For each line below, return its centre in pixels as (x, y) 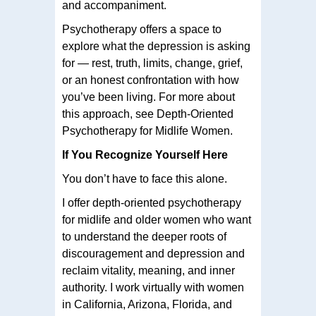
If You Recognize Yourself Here (145, 154)
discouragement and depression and (153, 253)
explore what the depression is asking (156, 46)
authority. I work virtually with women (153, 287)
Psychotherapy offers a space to (142, 29)
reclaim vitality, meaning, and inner (148, 270)
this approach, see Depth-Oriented (148, 114)
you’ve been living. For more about (148, 97)
